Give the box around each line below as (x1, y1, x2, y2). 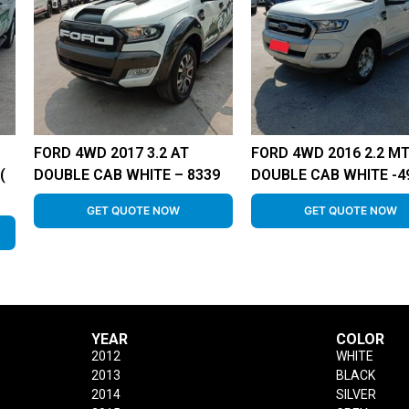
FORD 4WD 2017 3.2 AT (34, 143, 190, 162)
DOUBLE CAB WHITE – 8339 (34, 165, 221, 184)
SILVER (336, 386, 377, 402)
